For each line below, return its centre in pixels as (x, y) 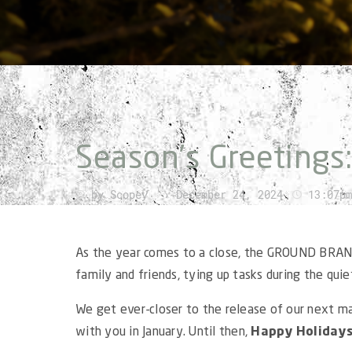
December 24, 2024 (229, 195)
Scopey (126, 195)
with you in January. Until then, (163, 333)
